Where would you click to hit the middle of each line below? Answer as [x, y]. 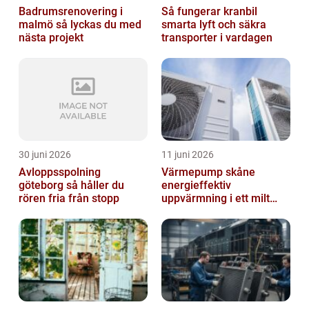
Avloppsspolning [60, 172]
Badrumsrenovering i [71, 12]
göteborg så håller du [42, 186]
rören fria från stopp [69, 199]
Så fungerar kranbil [209, 12]
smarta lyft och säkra [214, 25]
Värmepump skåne [208, 172]
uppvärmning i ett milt [216, 199]
